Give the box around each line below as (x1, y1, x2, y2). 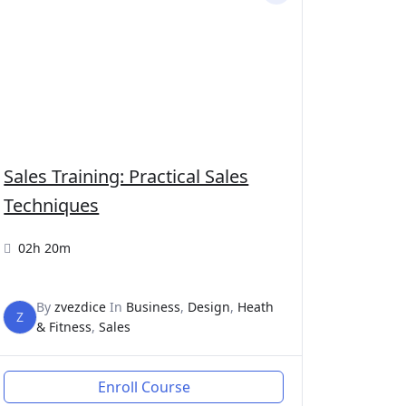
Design (188, 297, 231, 315)
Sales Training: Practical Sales (4, 163, 249, 188)
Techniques (4, 192, 100, 217)
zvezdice (54, 297, 107, 315)
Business (126, 297, 181, 315)
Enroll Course (97, 376, 190, 397)
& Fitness (36, 317, 92, 335)
